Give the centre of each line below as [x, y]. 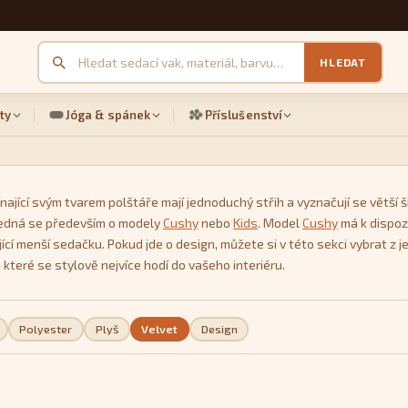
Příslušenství [244, 115]
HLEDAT [343, 62]
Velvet [160, 329]
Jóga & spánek [108, 115]
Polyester [46, 329]
